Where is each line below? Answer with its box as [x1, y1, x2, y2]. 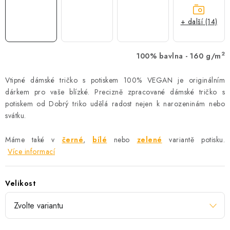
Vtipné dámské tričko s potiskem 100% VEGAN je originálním [5, 74, 225, 85]
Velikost [5, 178, 35, 188]
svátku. [5, 110, 26, 121]
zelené [137, 134, 162, 145]
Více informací [8, 146, 55, 157]
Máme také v [5, 134, 62, 145]
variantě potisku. [162, 134, 225, 145]
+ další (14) [180, 16, 218, 27]
